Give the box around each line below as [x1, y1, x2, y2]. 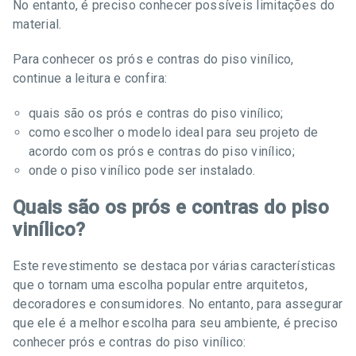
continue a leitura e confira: [13, 71, 168, 86]
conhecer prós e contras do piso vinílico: [13, 335, 246, 350]
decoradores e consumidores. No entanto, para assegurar [13, 296, 343, 311]
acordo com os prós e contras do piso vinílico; [29, 144, 295, 159]
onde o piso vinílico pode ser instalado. [29, 163, 256, 178]
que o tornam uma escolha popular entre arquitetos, [13, 277, 308, 292]
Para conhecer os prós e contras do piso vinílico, [13, 52, 294, 67]
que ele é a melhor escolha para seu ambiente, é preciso [13, 315, 339, 331]
